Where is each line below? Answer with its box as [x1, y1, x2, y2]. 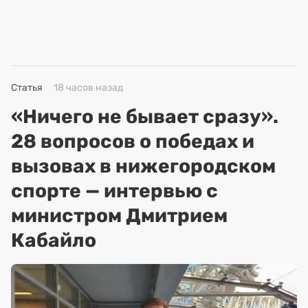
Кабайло [11, 228, 96, 252]
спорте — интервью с [11, 179, 218, 202]
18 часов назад [54, 81, 123, 93]
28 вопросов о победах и [11, 129, 254, 153]
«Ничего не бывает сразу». [11, 104, 278, 128]
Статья [11, 81, 43, 93]
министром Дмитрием [11, 203, 228, 227]
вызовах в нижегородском [11, 154, 276, 177]
